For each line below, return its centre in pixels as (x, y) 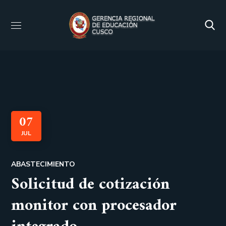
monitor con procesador (94, 206)
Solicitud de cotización (91, 185)
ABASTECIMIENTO (43, 164)
